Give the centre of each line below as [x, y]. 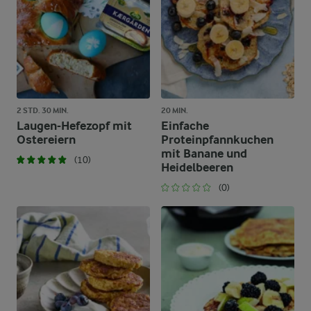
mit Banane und [204, 154]
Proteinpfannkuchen [217, 140]
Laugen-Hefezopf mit [74, 126]
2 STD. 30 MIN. [43, 110]
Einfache [185, 126]
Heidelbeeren [197, 168]
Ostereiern [46, 140]
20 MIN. [175, 110]
